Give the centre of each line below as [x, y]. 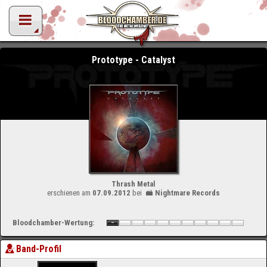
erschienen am [70, 193]
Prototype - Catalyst [133, 60]
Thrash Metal [133, 184]
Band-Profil [39, 249]
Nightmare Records [187, 193]
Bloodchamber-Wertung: [53, 223]
